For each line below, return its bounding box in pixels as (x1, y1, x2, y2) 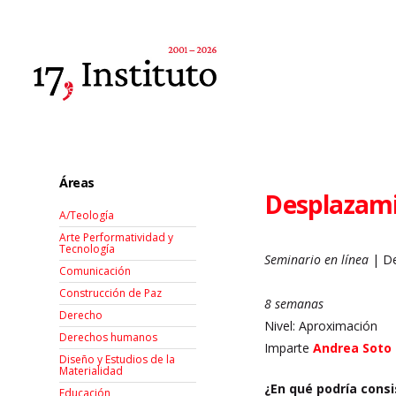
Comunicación (59, 263, 132, 279)
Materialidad (59, 363, 124, 379)
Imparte (264, 339, 314, 356)
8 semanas (264, 295, 324, 312)
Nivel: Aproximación (264, 317, 378, 334)
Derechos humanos (59, 330, 158, 346)
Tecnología (59, 241, 116, 257)
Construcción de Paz (59, 286, 163, 301)
